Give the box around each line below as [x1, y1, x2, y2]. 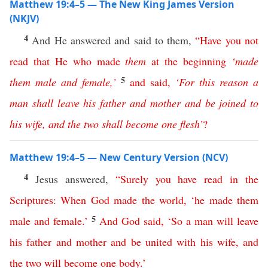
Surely [120, 172, 148, 186]
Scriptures [10, 193, 53, 207]
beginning [183, 54, 227, 68]
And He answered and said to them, [32, 33, 196, 47]
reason [220, 75, 248, 89]
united [145, 234, 172, 249]
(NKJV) [10, 12, 39, 25]
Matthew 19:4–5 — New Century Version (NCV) [10, 151, 228, 164]
